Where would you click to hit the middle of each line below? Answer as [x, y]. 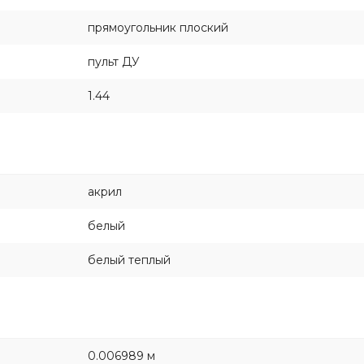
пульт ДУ [114, 62]
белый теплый [129, 260]
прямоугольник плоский [158, 28]
